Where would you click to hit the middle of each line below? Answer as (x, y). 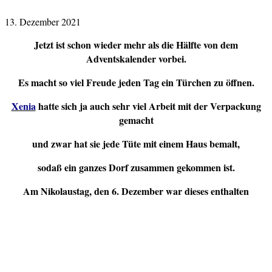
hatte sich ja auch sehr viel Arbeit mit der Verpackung (148, 106)
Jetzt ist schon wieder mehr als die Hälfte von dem (136, 44)
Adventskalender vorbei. (136, 58)
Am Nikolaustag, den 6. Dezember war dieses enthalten (136, 191)
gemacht (136, 120)
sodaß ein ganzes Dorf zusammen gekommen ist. (136, 167)
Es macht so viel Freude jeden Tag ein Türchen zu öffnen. (136, 82)
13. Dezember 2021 (43, 21)
